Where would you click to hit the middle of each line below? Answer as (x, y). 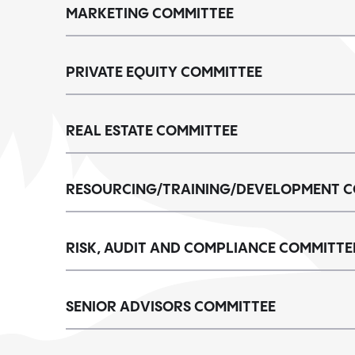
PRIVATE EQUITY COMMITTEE (164, 73)
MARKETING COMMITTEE (150, 14)
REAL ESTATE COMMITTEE (152, 131)
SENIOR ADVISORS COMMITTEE (171, 307)
